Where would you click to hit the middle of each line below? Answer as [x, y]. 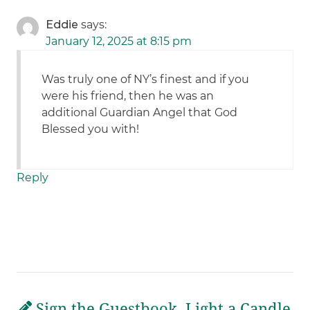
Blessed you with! [91, 129]
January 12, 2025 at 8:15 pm [119, 42]
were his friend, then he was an [128, 96]
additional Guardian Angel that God [140, 113]
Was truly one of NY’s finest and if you [146, 80]
